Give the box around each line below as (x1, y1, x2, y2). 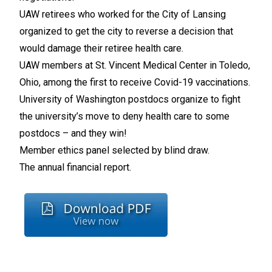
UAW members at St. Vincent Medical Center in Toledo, (19, 59, 250, 72)
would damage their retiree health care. (19, 42, 183, 55)
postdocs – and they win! (19, 127, 127, 140)
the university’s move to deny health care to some (19, 110, 229, 123)
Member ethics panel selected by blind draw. (19, 144, 209, 157)
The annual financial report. (19, 161, 131, 174)
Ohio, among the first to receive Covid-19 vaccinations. (19, 76, 250, 89)
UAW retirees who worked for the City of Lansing (19, 8, 226, 21)
